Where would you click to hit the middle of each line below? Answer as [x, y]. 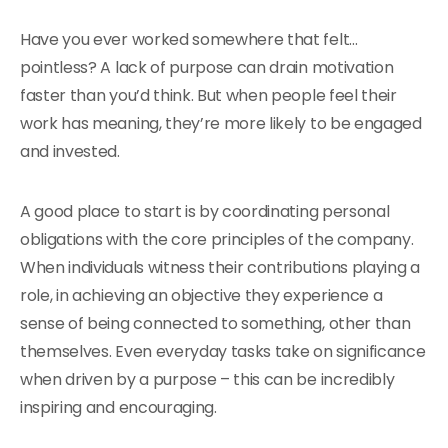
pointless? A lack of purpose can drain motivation [207, 67]
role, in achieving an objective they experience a [201, 295]
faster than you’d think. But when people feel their [208, 95]
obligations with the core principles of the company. [217, 239]
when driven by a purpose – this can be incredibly [207, 379]
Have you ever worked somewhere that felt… [189, 39]
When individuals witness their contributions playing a [220, 267]
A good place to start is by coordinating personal [205, 211]
